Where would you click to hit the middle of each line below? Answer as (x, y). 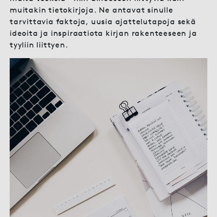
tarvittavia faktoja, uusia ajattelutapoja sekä (103, 22)
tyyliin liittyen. (39, 45)
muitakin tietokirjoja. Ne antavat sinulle (92, 10)
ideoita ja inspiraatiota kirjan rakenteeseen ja (103, 33)
